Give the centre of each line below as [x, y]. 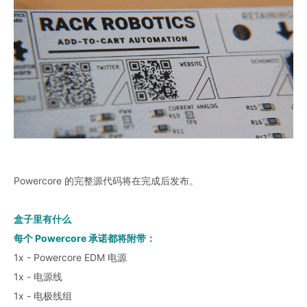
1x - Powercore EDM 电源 [70, 257]
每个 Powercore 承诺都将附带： [85, 238]
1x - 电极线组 [43, 295]
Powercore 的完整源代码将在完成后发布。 [106, 180]
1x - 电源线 [38, 276]
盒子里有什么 [42, 219]
